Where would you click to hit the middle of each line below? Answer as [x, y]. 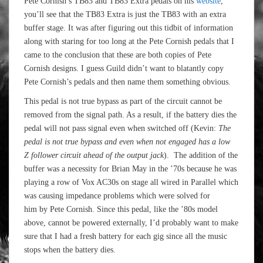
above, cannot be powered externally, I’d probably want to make [131, 223]
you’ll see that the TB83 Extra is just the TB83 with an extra [125, 14]
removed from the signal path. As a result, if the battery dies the [130, 115]
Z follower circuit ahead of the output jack [94, 155]
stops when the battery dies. [70, 250]
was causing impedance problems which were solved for [117, 196]
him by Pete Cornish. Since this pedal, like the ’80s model [121, 209]
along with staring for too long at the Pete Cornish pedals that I [129, 41]
